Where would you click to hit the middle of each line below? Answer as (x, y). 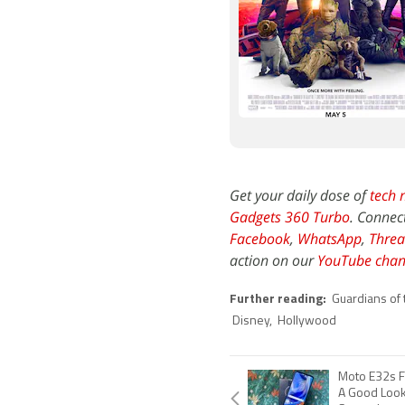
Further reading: (279, 300)
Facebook (260, 239)
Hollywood (307, 321)
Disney (251, 321)
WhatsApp (330, 239)
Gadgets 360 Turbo (290, 217)
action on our (273, 260)
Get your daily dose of (300, 195)
